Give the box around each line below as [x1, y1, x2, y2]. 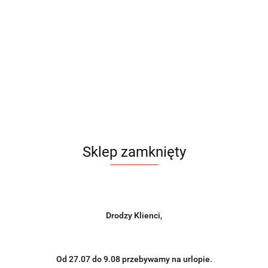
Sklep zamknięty [82, 144, 186, 160]
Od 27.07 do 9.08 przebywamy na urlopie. [56, 254, 212, 264]
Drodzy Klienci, [106, 211, 162, 220]
